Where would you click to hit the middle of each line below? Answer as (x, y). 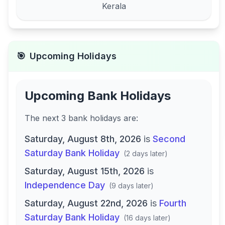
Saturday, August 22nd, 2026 (86, 203)
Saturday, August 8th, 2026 (83, 139)
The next (43, 118)
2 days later (145, 153)
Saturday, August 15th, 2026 (85, 171)
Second (169, 139)
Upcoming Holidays (73, 56)
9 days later (131, 186)
